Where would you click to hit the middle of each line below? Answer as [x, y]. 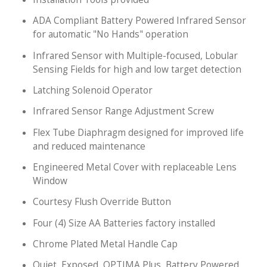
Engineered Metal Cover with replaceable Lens [135, 167]
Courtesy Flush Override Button [102, 202]
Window [50, 181]
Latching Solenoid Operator [93, 91]
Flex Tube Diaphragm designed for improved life [138, 132]
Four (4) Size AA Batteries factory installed [124, 223]
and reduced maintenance [89, 146]
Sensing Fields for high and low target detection [137, 69]
